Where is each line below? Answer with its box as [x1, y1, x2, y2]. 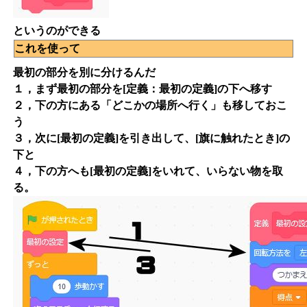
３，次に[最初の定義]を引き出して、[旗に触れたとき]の [13, 132, 290, 145]
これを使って [14, 42, 80, 55]
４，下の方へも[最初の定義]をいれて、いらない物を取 [13, 165, 283, 177]
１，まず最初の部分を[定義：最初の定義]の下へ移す [13, 83, 272, 95]
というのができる [13, 25, 101, 37]
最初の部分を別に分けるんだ [13, 66, 156, 79]
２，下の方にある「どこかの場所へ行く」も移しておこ [13, 99, 287, 112]
